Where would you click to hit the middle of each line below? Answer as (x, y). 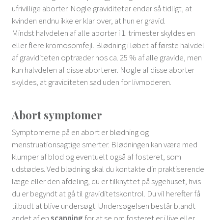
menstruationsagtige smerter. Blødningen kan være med (105, 144)
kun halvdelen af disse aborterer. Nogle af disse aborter (103, 70)
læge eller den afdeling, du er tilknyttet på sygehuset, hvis (106, 181)
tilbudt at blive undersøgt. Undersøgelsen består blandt (104, 206)
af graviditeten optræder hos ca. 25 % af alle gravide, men (107, 57)
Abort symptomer (57, 115)
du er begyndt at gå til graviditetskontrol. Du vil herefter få (106, 193)
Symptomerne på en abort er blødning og (80, 132)
